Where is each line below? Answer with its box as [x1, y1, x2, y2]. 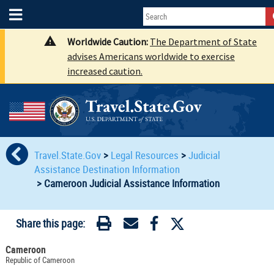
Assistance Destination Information [34, 161, 180, 176]
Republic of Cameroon [5, 254, 75, 266]
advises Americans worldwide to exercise [67, 50, 235, 62]
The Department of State [150, 35, 257, 48]
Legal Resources [110, 147, 179, 162]
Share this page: [15, 216, 85, 231]
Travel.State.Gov [34, 147, 103, 162]
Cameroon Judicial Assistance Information [43, 176, 220, 190]
